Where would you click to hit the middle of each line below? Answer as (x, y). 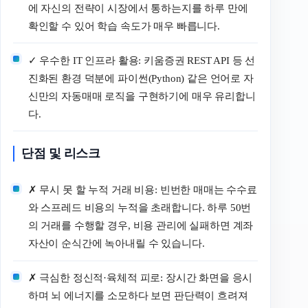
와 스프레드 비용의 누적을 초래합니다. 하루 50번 (140, 208)
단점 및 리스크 (61, 153)
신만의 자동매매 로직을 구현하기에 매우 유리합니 (142, 96)
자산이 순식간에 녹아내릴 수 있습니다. (116, 244)
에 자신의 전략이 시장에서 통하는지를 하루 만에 (138, 8)
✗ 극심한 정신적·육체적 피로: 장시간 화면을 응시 (140, 277)
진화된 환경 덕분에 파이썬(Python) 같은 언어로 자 (141, 78)
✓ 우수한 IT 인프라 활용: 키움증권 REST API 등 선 (142, 60)
